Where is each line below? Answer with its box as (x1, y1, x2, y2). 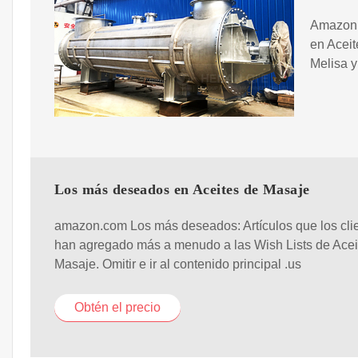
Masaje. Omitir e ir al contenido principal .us (54, 257, 301, 271)
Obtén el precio (74, 300, 161, 314)
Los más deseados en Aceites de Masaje (54, 181, 310, 198)
